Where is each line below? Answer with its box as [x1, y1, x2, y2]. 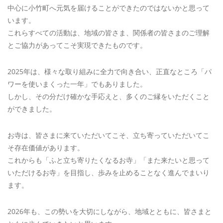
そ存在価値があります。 [7, 143, 84, 153]
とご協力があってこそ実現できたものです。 [7, 40, 147, 50]
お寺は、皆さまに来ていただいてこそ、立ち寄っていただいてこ [7, 130, 210, 140]
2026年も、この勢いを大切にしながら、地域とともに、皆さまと [7, 207, 212, 217]
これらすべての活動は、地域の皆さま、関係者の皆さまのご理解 [7, 28, 210, 38]
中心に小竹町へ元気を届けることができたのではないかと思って [7, 3, 210, 13]
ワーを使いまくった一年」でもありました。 [7, 79, 147, 89]
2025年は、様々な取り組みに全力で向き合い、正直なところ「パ [7, 67, 212, 77]
